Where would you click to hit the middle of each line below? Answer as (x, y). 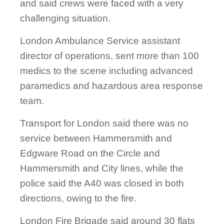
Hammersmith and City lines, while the (102, 168)
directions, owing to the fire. (78, 198)
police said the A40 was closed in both (102, 183)
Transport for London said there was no (104, 123)
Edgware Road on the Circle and (90, 153)
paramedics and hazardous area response (111, 85)
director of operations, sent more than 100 (109, 55)
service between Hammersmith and (96, 138)
